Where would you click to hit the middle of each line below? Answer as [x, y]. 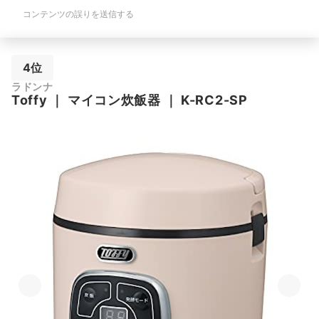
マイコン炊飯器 [114, 100]
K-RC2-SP [214, 100]
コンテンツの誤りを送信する [78, 14]
